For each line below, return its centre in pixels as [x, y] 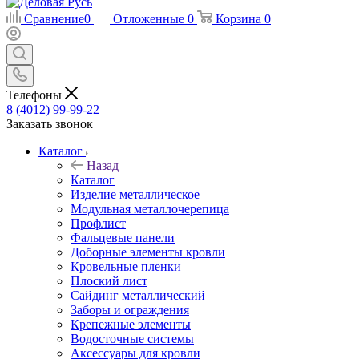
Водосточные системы [132, 338]
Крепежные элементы [131, 324]
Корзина [238, 19]
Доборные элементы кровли [148, 252]
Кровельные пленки [126, 266]
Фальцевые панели [123, 237]
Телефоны [36, 95]
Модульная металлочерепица [150, 208]
